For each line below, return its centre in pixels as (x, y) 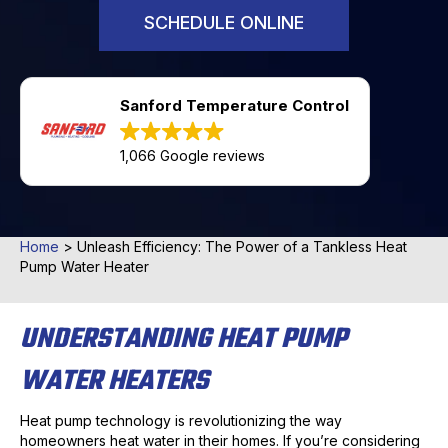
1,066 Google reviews (192, 156)
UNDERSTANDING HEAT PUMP (183, 340)
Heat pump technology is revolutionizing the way (181, 421)
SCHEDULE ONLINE (224, 23)
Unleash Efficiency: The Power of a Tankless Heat (242, 247)
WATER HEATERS (114, 382)
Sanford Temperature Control (234, 106)
